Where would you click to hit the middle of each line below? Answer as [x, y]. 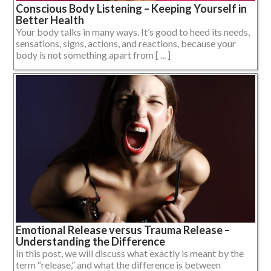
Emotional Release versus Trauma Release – [123, 230]
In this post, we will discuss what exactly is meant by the [130, 253]
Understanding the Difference [90, 242]
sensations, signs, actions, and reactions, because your [126, 44]
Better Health [50, 20]
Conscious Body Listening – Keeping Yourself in [131, 9]
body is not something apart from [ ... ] [93, 55]
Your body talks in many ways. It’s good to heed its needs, [133, 32]
